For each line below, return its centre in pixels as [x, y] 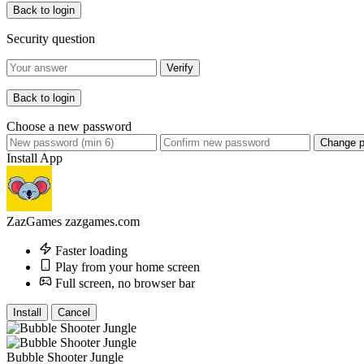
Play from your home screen [128, 267]
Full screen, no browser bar [125, 284]
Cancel [74, 313]
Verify [180, 68]
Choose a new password [69, 127]
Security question [51, 39]
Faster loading [91, 251]
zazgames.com [102, 222]
